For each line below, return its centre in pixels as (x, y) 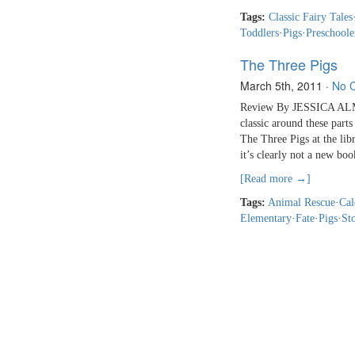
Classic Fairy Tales (311, 17)
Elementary (266, 219)
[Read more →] (275, 179)
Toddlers (260, 33)
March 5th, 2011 (281, 86)
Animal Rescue (302, 203)
